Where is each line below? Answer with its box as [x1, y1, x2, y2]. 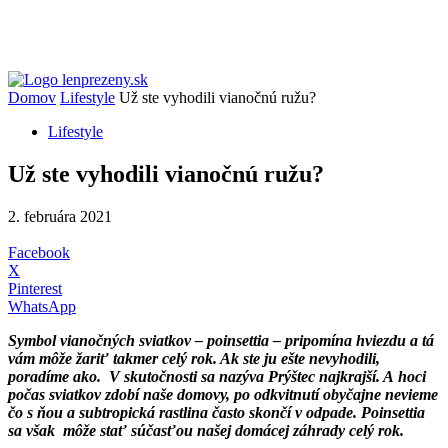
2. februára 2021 [8, 207, 112, 225]
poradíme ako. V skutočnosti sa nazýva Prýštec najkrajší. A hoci [8, 367, 426, 385]
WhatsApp [8, 297, 76, 315]
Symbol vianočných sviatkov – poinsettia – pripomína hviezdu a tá [8, 331, 434, 349]
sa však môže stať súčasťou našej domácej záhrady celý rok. [8, 421, 404, 439]
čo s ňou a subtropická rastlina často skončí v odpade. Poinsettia [8, 403, 425, 421]
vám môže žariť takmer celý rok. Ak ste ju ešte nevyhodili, [8, 349, 380, 367]
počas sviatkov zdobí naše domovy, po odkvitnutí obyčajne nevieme [8, 385, 438, 403]
